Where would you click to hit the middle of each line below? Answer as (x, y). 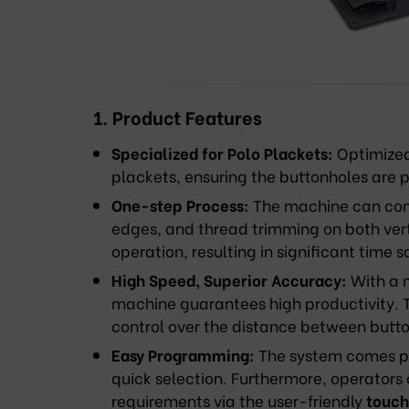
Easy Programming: (183, 354)
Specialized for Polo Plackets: (222, 152)
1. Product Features (178, 116)
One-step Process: (180, 204)
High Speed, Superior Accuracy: (229, 279)
